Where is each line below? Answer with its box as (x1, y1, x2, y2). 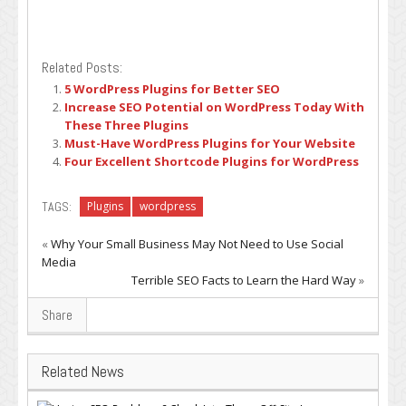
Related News (42, 361, 124, 382)
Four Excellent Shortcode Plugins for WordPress (64, 153, 359, 169)
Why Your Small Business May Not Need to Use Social (51, 235, 343, 252)
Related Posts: (42, 58, 122, 77)
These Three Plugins (64, 117, 188, 133)
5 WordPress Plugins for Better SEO (64, 81, 280, 97)
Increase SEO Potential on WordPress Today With (64, 99, 364, 115)
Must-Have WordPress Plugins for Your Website (64, 135, 355, 151)
